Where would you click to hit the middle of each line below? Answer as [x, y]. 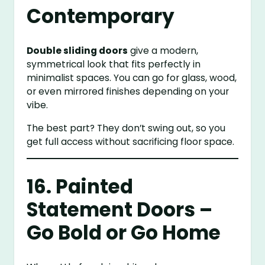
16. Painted [80, 186]
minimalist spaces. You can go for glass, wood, [132, 78]
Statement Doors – [120, 209]
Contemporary [101, 17]
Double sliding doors [77, 51]
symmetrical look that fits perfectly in [114, 64]
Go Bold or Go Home [124, 232]
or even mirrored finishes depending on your [128, 92]
